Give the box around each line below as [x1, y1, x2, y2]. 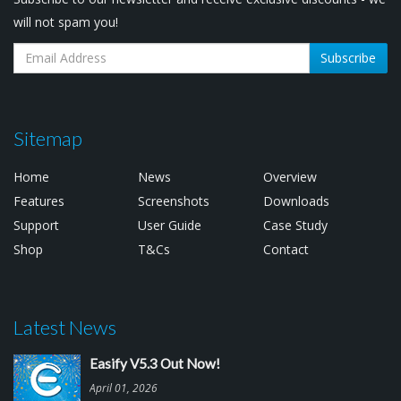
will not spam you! [13, 13, 118, 30]
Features [13, 192, 64, 209]
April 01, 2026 [90, 380, 158, 395]
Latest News [13, 314, 116, 339]
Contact [262, 240, 309, 258]
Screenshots [138, 192, 210, 209]
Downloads [262, 192, 329, 209]
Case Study [262, 216, 328, 234]
